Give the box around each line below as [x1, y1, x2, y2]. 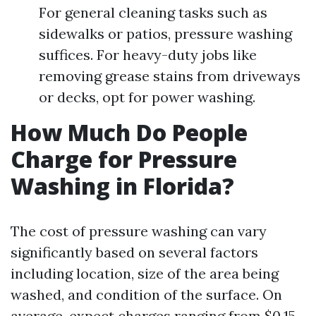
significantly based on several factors [11, 243, 258, 261]
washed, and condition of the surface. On [11, 286, 282, 303]
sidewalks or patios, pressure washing [39, 25, 292, 42]
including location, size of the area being [11, 265, 279, 282]
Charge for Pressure [11, 144, 237, 174]
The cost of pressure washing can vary [11, 222, 267, 240]
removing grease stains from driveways [39, 67, 300, 85]
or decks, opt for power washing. [39, 88, 255, 106]
